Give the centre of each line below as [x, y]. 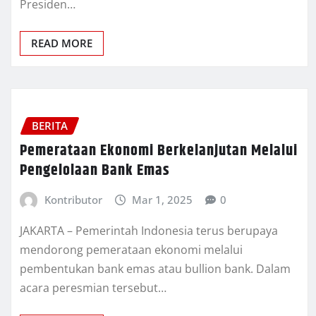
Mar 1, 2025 [163, 200]
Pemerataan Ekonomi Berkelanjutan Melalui [159, 151]
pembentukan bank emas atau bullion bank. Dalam [155, 268]
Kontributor [73, 200]
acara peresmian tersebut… [93, 287]
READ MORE [62, 43]
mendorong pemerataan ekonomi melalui [131, 249]
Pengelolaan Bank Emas [95, 171]
